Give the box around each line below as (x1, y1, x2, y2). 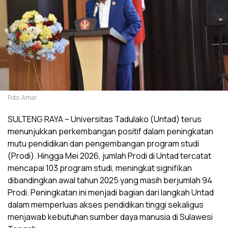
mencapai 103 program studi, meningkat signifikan (8, 162, 192, 174)
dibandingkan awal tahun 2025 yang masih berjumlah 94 (8, 175, 212, 186)
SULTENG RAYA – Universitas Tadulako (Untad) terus (8, 113, 202, 125)
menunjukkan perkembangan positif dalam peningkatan (8, 126, 213, 137)
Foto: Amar (8, 93, 37, 102)
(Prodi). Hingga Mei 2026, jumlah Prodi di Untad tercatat (8, 150, 211, 162)
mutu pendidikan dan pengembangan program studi (8, 138, 199, 150)
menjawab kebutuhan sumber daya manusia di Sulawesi (8, 211, 213, 223)
